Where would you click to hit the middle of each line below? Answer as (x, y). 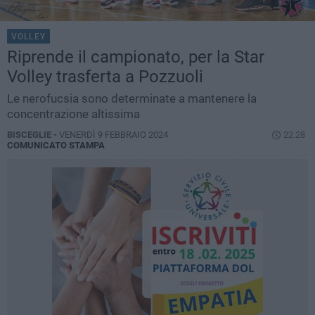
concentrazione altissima (73, 114)
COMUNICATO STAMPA (56, 146)
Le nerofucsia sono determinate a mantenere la (132, 99)
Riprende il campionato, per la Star (136, 57)
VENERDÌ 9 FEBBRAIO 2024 (114, 135)
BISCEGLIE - (33, 135)
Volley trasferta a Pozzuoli (105, 77)
